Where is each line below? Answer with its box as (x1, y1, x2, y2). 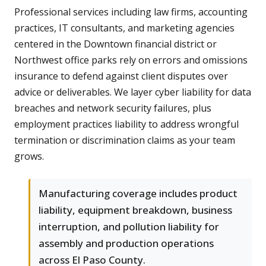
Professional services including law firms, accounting (14, 5, 248, 19)
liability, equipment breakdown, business (39, 203, 232, 217)
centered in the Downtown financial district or (14, 37, 217, 51)
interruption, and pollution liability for (39, 220, 219, 234)
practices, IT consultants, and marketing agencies (14, 21, 235, 35)
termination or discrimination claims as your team (14, 134, 235, 147)
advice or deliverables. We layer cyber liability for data (14, 85, 251, 99)
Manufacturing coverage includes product (39, 186, 237, 201)
